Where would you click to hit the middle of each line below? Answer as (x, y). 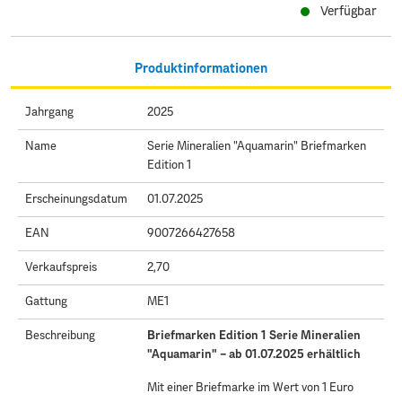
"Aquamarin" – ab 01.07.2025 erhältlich (253, 354)
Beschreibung (60, 336)
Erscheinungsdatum (76, 199)
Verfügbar (345, 11)
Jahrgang (49, 112)
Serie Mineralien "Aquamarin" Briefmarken (256, 146)
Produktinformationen (201, 68)
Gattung (46, 301)
